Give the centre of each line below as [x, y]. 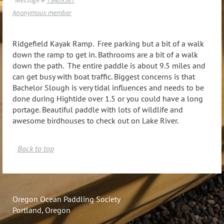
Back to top [36, 148]
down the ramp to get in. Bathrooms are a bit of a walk [105, 54]
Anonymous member [42, 12]
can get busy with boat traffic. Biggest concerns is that [104, 76]
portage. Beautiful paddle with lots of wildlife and [98, 109]
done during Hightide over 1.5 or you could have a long [108, 98]
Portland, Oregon [41, 210]
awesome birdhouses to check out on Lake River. [95, 120]
